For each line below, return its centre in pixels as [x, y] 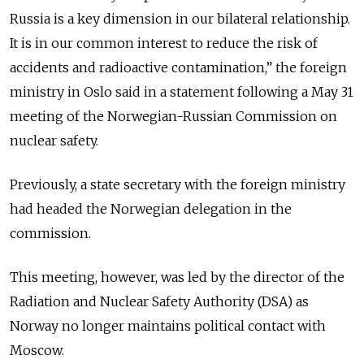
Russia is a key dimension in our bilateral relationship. [180, 19]
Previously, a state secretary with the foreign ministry [178, 184]
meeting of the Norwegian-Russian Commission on [173, 116]
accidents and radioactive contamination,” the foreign [178, 67]
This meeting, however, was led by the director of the [177, 277]
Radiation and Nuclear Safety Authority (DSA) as [159, 301]
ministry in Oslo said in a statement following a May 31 [182, 92]
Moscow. [37, 350]
